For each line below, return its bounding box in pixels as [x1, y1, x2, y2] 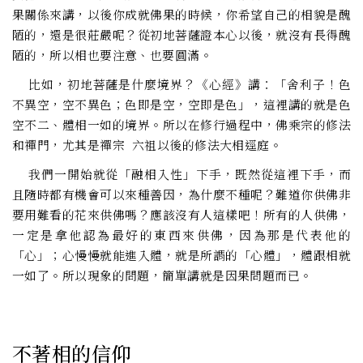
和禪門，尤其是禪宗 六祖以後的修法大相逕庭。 [12, 136, 283, 154]
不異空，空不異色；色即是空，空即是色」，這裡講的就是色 [12, 96, 351, 113]
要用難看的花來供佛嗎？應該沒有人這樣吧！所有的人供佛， [12, 206, 351, 224]
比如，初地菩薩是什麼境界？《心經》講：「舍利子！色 [12, 75, 351, 93]
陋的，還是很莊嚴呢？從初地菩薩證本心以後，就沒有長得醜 [12, 26, 351, 44]
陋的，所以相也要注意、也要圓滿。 [12, 46, 213, 64]
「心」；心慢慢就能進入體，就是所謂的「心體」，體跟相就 [12, 246, 351, 264]
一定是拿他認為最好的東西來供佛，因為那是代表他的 [12, 226, 351, 244]
